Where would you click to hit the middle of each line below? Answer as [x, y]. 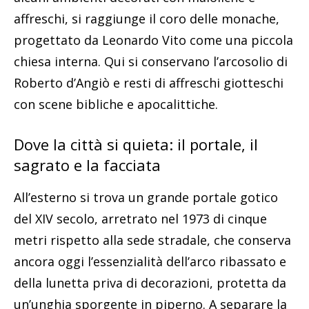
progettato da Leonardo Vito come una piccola [153, 40]
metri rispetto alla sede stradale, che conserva [152, 240]
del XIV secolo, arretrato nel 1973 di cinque [140, 218]
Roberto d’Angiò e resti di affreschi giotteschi [149, 82]
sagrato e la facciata [87, 165]
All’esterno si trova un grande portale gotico [146, 197]
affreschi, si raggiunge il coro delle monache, [147, 18]
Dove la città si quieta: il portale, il [136, 144]
